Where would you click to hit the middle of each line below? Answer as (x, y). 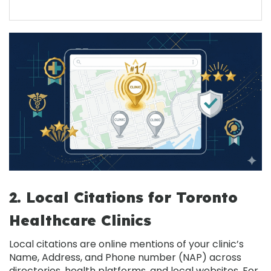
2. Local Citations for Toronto (123, 197)
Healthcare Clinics (80, 220)
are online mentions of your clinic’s (161, 244)
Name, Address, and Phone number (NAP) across (125, 257)
